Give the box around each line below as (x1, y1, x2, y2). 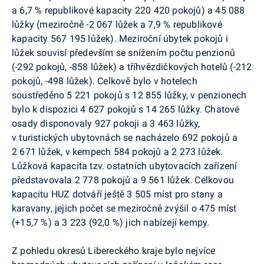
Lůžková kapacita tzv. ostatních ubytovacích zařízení (12, 160, 237, 172)
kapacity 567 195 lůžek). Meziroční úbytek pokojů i (12, 33, 228, 45)
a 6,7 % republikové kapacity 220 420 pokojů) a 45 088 (12, 5, 245, 16)
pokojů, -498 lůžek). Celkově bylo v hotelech (12, 75, 197, 87)
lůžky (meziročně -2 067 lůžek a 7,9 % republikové (12, 19, 222, 31)
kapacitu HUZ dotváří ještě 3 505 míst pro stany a (12, 189, 223, 200)
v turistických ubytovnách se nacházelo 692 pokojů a (12, 132, 238, 144)
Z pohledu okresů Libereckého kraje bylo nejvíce (12, 245, 216, 257)
